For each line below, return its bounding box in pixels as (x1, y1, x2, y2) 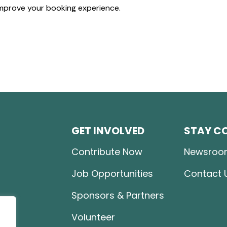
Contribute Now (71, 145, 142, 158)
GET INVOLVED (71, 124, 144, 138)
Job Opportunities (71, 167, 153, 180)
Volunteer (71, 211, 115, 223)
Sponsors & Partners (71, 189, 164, 202)
